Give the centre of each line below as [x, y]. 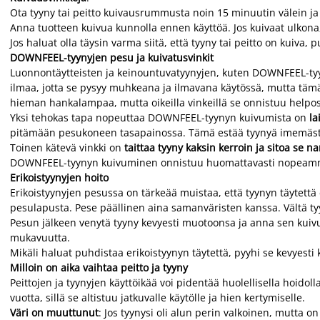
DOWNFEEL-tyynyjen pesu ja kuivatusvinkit [112, 57]
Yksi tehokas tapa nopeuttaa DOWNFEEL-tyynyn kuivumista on [160, 117]
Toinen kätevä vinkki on [66, 147]
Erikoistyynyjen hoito [59, 177]
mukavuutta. [41, 237]
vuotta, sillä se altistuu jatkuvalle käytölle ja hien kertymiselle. [157, 297]
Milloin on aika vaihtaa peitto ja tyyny [99, 267]
